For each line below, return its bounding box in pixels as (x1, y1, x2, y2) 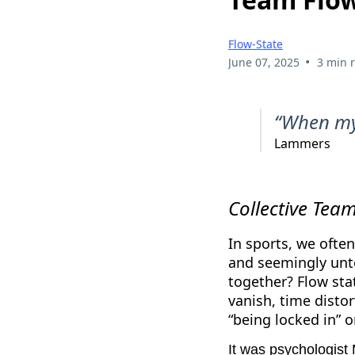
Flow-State (228, 36, 283, 52)
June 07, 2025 (228, 54, 300, 70)
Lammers (274, 134, 330, 152)
